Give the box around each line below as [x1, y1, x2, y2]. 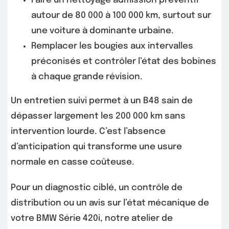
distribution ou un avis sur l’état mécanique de [11, 199, 209, 208]
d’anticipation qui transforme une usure [11, 143, 182, 152]
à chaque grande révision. [31, 73, 143, 82]
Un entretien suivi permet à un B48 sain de [11, 97, 193, 106]
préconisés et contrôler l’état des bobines [31, 57, 216, 66]
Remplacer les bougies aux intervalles [31, 42, 193, 51]
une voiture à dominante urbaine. [31, 27, 174, 36]
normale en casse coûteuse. [11, 158, 134, 167]
